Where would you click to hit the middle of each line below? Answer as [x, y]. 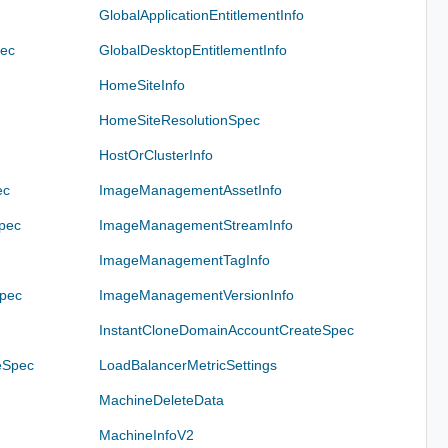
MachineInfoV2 [147, 434]
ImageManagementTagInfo [185, 259]
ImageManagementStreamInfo [196, 224]
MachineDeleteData [162, 399]
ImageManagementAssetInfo [191, 189]
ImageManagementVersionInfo [197, 294]
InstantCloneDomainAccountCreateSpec [227, 329]
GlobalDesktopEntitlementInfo [193, 49]
